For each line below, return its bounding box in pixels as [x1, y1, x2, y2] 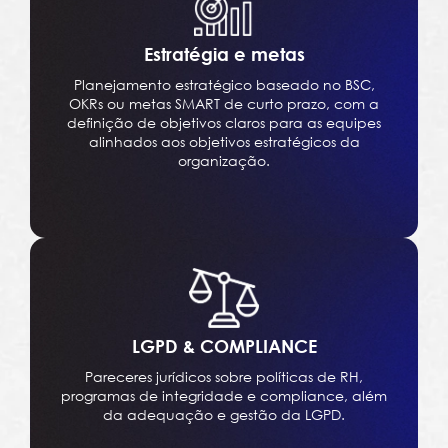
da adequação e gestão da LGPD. [103, 405, 345, 425]
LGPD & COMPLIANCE [131, 335, 317, 358]
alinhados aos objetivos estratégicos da [88, 132, 360, 152]
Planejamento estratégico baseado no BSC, [73, 75, 375, 95]
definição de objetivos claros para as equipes [67, 113, 381, 133]
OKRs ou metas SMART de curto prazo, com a [69, 94, 379, 114]
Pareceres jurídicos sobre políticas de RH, [85, 367, 363, 387]
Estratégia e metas [143, 43, 305, 66]
